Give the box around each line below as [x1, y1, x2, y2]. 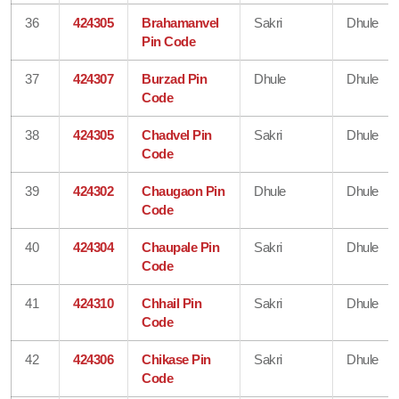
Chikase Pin [142, 351, 211, 367]
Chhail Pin [142, 295, 202, 311]
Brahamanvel [142, 14, 219, 30]
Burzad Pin [142, 70, 208, 86]
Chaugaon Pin [142, 183, 225, 199]
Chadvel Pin [142, 126, 212, 142]
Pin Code [142, 33, 196, 49]
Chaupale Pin [142, 239, 220, 255]
